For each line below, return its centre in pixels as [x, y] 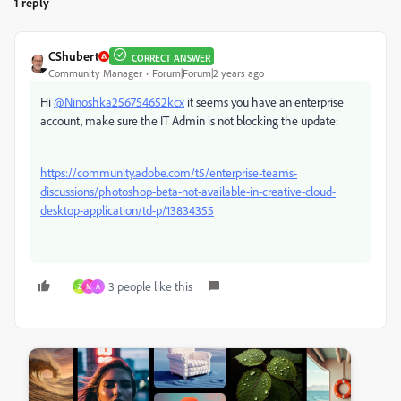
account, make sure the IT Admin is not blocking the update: [189, 121]
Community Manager [95, 73]
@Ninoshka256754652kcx [119, 102]
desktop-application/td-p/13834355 [127, 210]
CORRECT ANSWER [171, 58]
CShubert [73, 56]
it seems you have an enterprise [264, 102]
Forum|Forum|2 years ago [208, 73]
